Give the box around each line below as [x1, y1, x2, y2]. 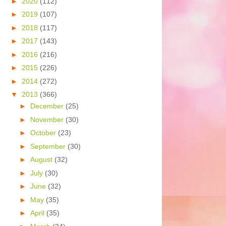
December [30, 102, 66, 110]
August [30, 155, 54, 163]
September [30, 142, 68, 150]
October [30, 129, 58, 137]
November [30, 115, 66, 124]
